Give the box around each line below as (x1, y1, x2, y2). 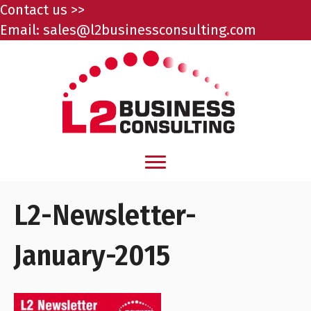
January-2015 (14, 238, 170, 274)
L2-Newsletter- (14, 198, 196, 233)
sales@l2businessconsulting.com (43, 22, 256, 38)
